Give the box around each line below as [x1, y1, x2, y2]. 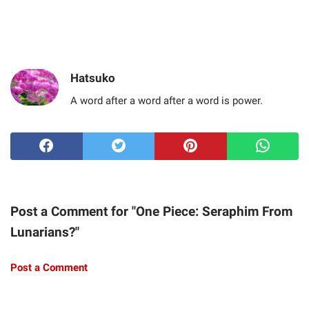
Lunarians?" [10, 224, 79, 241]
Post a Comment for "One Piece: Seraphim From [10, 203, 292, 220]
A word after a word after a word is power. [70, 94, 263, 108]
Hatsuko [70, 71, 115, 86]
